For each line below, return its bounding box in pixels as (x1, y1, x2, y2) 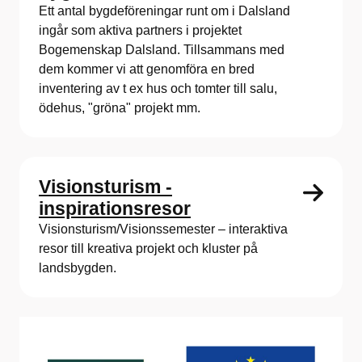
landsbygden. (39, 260, 116, 275)
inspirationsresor (39, 197, 191, 219)
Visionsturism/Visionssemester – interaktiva (39, 221, 288, 236)
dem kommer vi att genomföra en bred (39, 61, 255, 76)
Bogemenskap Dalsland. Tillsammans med (39, 42, 284, 57)
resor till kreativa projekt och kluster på (39, 241, 258, 255)
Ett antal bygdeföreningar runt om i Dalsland (39, 3, 290, 18)
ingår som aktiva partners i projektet (39, 23, 242, 37)
